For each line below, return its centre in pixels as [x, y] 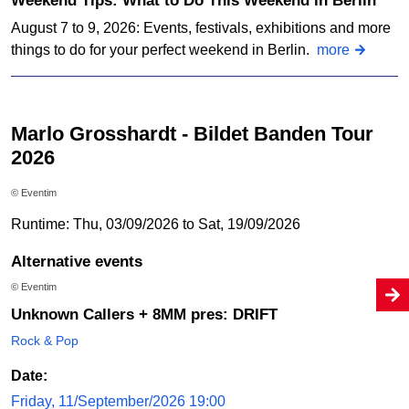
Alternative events [82, 262]
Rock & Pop [45, 341]
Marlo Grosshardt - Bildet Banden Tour [19, 133]
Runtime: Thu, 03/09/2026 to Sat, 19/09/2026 [156, 225]
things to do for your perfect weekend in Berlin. [164, 49]
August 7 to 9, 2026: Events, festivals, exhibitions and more [201, 27]
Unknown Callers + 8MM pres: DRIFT [150, 315]
